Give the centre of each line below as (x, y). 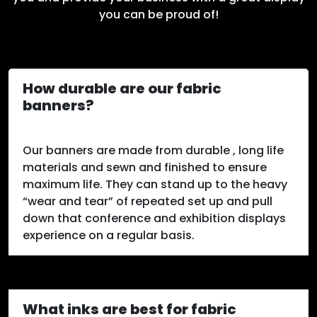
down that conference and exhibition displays (154, 219)
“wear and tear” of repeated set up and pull (148, 202)
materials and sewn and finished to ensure (145, 168)
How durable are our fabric (122, 89)
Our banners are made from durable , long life (153, 151)
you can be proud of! (158, 15)
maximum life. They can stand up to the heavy (155, 185)
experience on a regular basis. (109, 236)
